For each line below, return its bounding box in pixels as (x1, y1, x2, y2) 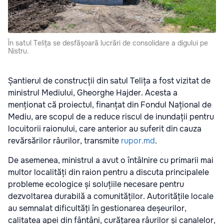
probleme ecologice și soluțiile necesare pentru (8, 179, 184, 190)
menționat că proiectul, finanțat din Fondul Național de (8, 99, 211, 110)
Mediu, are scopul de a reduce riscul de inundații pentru (8, 111, 214, 122)
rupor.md (121, 135, 155, 146)
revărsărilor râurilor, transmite (8, 135, 121, 146)
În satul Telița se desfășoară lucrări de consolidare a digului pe (8, 38, 208, 48)
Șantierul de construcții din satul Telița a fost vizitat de (8, 75, 210, 86)
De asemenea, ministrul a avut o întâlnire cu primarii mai (8, 155, 213, 166)
